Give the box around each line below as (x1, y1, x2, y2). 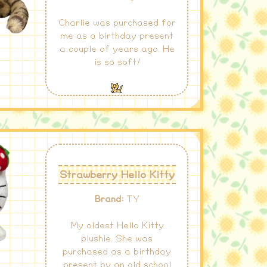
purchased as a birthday (63, 247, 171, 257)
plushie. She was (81, 234, 153, 244)
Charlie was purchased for (58, 18, 176, 28)
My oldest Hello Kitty (70, 221, 164, 231)
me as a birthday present (60, 32, 173, 41)
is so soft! (94, 58, 140, 67)
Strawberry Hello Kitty (59, 169, 175, 180)
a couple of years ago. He (59, 45, 175, 54)
